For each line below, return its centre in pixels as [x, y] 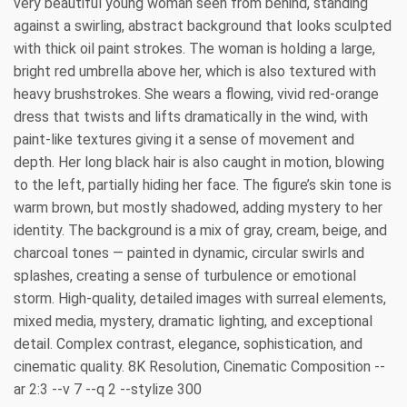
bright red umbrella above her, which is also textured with [195, 71]
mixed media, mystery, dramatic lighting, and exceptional [193, 321]
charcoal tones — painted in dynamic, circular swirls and [189, 253]
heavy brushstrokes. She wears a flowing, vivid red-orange [196, 94]
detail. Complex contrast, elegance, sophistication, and [188, 343]
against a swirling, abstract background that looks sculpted [203, 25]
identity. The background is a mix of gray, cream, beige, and [200, 230]
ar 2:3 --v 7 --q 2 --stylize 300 [108, 389]
